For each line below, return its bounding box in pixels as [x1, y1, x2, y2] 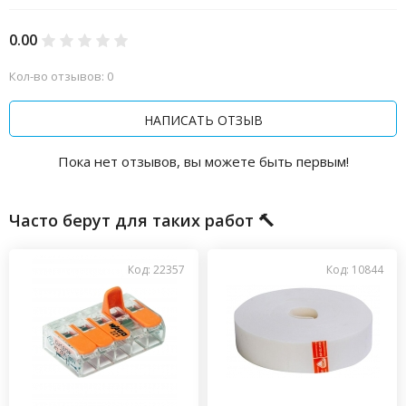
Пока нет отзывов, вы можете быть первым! [57, 152, 349, 170]
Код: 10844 [326, 262, 383, 277]
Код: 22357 [128, 262, 185, 277]
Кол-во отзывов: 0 [9, 68, 113, 84]
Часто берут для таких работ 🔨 [9, 209, 275, 231]
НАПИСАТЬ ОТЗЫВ [143, 111, 263, 129]
